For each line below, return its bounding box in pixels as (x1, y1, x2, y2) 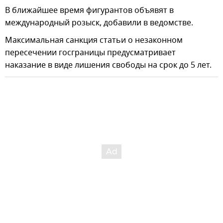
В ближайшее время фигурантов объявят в (5, 4, 174, 17)
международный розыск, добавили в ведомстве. (5, 17, 193, 29)
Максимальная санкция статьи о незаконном (5, 34, 183, 47)
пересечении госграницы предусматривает (5, 47, 176, 59)
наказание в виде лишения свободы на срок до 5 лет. (5, 59, 212, 72)
